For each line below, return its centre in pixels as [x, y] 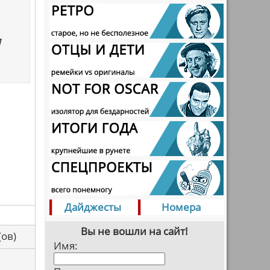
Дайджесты [93, 207]
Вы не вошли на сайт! [134, 231]
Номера [181, 207]
